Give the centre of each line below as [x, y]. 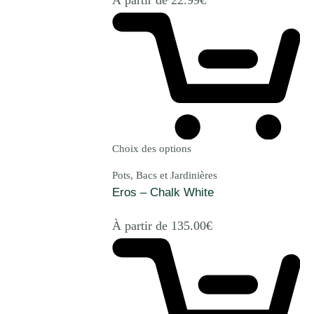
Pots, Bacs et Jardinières [165, 176]
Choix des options [152, 149]
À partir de [142, 225]
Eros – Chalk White [163, 193]
